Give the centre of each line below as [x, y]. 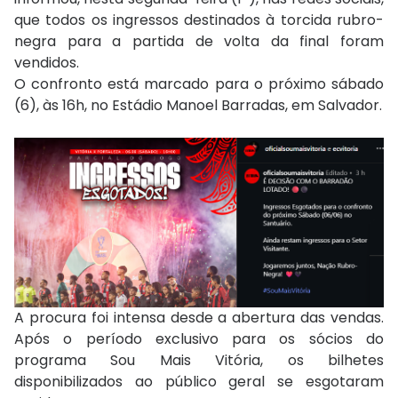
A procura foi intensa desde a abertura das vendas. [199, 317]
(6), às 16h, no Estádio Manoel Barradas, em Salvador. [198, 106]
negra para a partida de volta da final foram [199, 42]
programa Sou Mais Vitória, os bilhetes [199, 360]
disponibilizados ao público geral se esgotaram [199, 381]
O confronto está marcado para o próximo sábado [199, 84]
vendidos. [47, 63]
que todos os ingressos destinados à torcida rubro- [199, 20]
